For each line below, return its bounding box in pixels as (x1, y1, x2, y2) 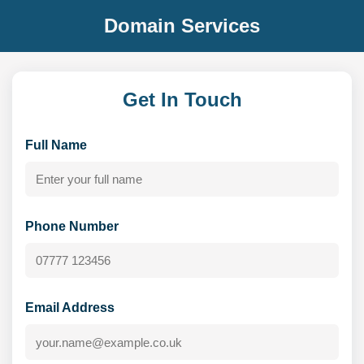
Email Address (25, 301, 115, 315)
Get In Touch (122, 88, 242, 110)
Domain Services (104, 14, 260, 37)
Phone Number (25, 219, 119, 233)
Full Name (25, 137, 87, 152)
